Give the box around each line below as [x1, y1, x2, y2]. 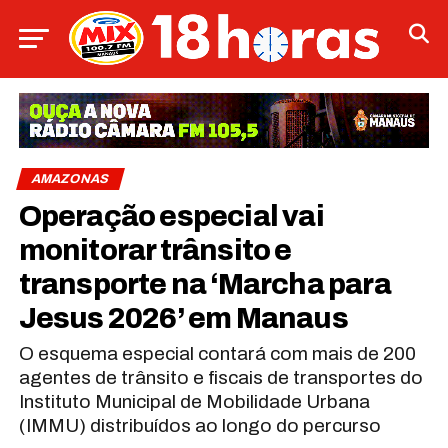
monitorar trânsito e [18, 234, 292, 266]
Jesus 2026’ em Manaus [18, 302, 348, 334]
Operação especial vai [18, 200, 324, 232]
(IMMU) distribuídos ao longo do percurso [18, 414, 381, 436]
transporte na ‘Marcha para [18, 268, 391, 300]
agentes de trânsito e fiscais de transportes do [18, 366, 423, 388]
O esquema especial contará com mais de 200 [18, 342, 416, 364]
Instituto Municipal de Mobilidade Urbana [18, 390, 370, 412]
